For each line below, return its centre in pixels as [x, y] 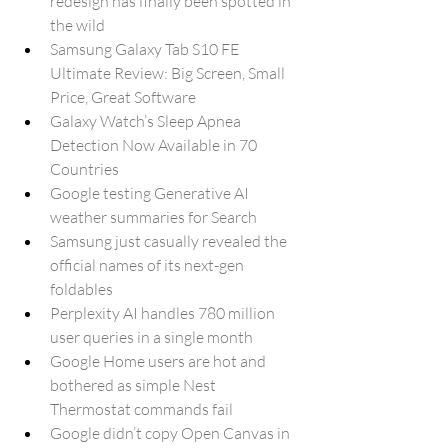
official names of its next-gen [148, 265]
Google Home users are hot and [159, 361]
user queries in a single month [151, 337]
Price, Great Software [123, 97]
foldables [81, 289]
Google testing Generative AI [151, 193]
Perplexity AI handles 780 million [164, 313]
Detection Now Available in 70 [155, 145]
